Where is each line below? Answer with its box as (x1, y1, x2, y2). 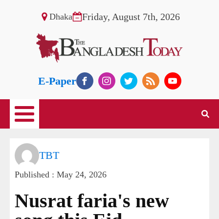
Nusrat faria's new (15, 190, 169, 212)
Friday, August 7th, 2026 (82, 11, 180, 22)
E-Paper (38, 75, 76, 88)
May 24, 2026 (57, 170, 107, 180)
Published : (15, 170, 57, 180)
